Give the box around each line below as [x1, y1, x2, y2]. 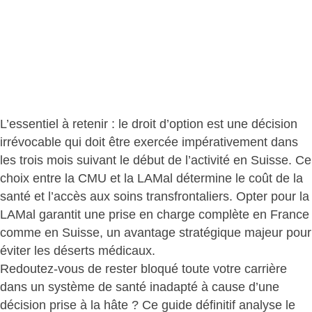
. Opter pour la [229, 189, 309, 203]
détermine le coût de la [176, 171, 303, 185]
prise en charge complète [109, 207, 249, 221]
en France [249, 207, 309, 221]
